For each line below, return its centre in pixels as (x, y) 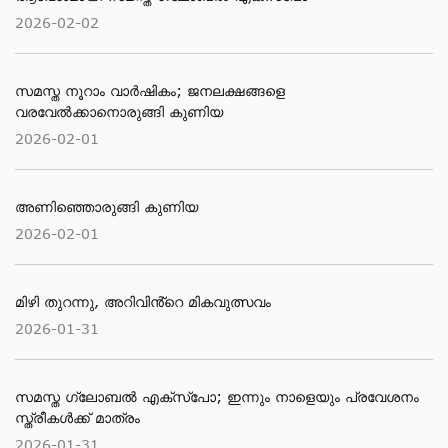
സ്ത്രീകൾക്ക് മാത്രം (77, 417)
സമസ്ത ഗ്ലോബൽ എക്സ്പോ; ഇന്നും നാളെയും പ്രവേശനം (217, 396)
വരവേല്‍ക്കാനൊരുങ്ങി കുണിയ (119, 111)
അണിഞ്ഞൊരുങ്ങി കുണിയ (106, 206)
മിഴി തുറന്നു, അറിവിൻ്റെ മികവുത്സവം (143, 301)
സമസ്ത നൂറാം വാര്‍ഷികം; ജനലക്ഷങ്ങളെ (150, 90)
